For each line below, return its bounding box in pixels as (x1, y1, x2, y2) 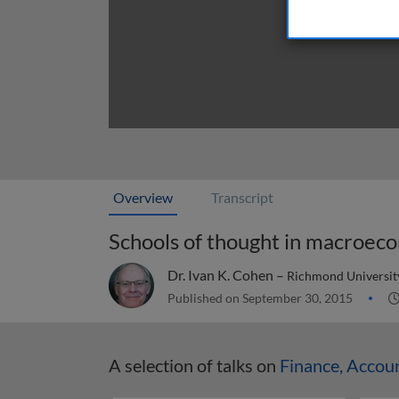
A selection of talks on (109, 354, 280, 376)
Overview (113, 189, 173, 206)
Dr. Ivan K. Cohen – (167, 266, 287, 283)
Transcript (211, 189, 273, 206)
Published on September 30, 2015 (167, 290, 355, 305)
